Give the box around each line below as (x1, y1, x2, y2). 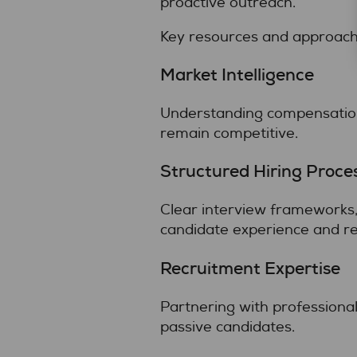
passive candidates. (159, 317, 295, 336)
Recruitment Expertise (159, 257, 340, 280)
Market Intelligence (159, 64, 314, 87)
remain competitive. (159, 124, 298, 143)
